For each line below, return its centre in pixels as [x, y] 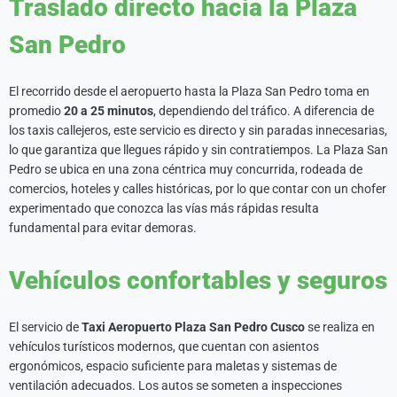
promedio [36, 111]
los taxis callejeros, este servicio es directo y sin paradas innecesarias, [198, 130]
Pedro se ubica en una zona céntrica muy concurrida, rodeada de [186, 169]
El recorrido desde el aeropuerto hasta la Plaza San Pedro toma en [189, 91]
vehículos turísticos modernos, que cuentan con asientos [164, 346]
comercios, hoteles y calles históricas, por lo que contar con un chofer [198, 189]
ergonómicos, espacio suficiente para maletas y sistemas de [173, 366]
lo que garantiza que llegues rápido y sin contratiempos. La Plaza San [198, 150]
